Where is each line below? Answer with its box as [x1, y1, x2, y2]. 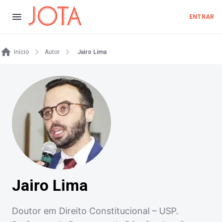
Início [14, 49, 29, 55]
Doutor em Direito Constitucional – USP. [12, 206, 178, 217]
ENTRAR [189, 13, 214, 20]
